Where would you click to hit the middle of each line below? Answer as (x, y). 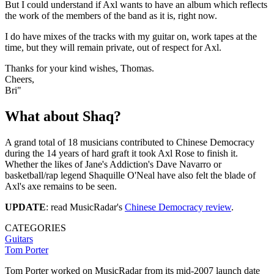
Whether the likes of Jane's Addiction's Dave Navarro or (113, 164)
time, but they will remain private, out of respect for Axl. (113, 47)
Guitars (19, 239)
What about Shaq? (63, 116)
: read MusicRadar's (85, 207)
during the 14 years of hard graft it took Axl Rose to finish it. (121, 153)
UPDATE (25, 207)
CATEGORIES (35, 228)
